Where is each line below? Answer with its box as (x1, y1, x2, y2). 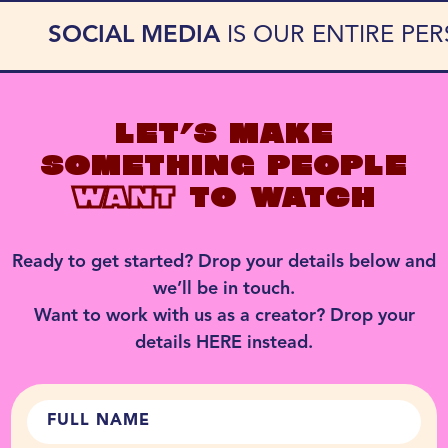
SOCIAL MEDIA (48, 23, 227, 48)
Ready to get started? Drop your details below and (12, 252, 436, 271)
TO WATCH (175, 185, 376, 215)
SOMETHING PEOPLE (40, 153, 408, 183)
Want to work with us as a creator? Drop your (33, 306, 415, 325)
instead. (242, 333, 313, 352)
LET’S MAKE (114, 121, 334, 151)
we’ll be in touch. (153, 279, 295, 298)
